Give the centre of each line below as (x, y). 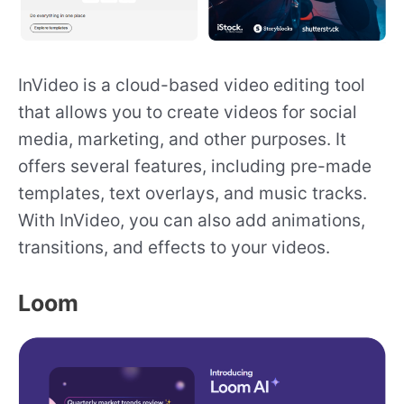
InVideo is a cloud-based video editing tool (192, 84)
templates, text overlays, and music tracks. (193, 193)
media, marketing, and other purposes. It (182, 138)
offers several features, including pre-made (195, 165)
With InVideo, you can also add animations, (192, 220)
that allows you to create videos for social (188, 111)
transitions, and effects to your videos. (174, 247)
